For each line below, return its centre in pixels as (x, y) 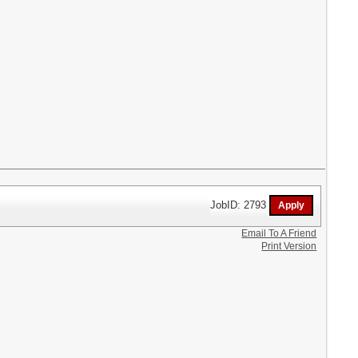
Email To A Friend (279, 233)
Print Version (289, 246)
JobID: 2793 (240, 205)
